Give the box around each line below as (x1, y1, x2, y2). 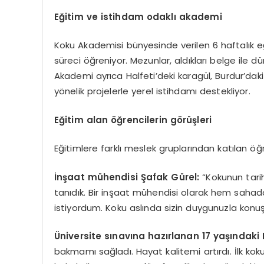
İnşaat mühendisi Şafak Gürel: (54, 170, 200, 183)
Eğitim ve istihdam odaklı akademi (54, 10, 222, 23)
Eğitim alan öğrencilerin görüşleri (54, 113, 212, 126)
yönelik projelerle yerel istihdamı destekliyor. (54, 85, 250, 98)
